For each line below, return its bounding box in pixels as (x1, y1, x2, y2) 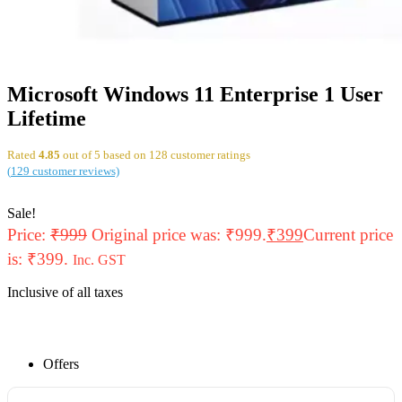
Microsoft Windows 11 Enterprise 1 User (7, 82, 383, 106)
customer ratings (168, 148, 250, 162)
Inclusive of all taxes (7, 284, 123, 300)
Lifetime (7, 106, 86, 130)
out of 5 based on (60, 148, 149, 162)
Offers (43, 355, 79, 371)
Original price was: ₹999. (92, 224, 267, 244)
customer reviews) (30, 164, 119, 178)
